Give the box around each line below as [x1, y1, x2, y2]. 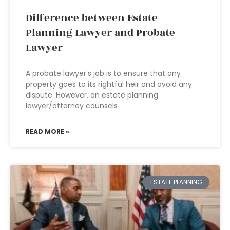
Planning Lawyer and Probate [26, 25, 175, 41]
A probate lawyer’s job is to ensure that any [26, 68, 181, 79]
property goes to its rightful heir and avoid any [26, 79, 192, 89]
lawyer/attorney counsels [26, 101, 118, 111]
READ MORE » [26, 127, 69, 136]
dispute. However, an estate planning [26, 90, 158, 100]
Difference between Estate [26, 10, 158, 26]
